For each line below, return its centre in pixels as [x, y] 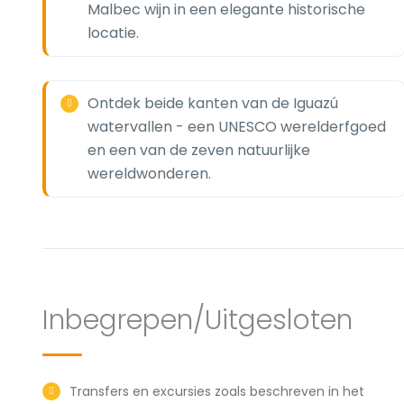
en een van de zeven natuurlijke [199, 150]
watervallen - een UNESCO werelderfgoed [237, 127]
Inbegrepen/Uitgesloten [197, 320]
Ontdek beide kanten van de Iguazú [213, 103]
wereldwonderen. [149, 174]
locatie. [113, 33]
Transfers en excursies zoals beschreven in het [217, 391]
